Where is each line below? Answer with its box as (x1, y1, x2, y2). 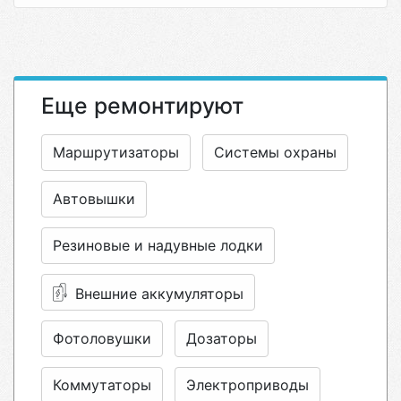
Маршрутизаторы (53, 143, 179, 161)
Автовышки (53, 190, 135, 208)
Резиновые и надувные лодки (53, 236, 263, 254)
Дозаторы (186, 329, 257, 347)
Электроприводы (186, 376, 309, 394)
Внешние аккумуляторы (75, 285, 243, 303)
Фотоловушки (53, 329, 151, 347)
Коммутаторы (53, 376, 151, 394)
